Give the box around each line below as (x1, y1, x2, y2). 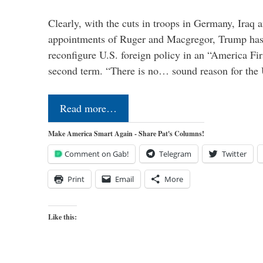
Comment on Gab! (65, 148, 129, 159)
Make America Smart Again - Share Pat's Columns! (48, 128, 204, 139)
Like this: (48, 211, 77, 222)
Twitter (222, 148, 247, 159)
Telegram (159, 148, 191, 159)
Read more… (60, 100, 117, 115)
